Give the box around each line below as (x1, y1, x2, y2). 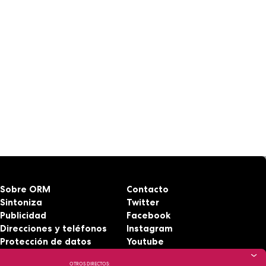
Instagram (126, 222, 173, 234)
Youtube (126, 235, 164, 247)
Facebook (126, 209, 170, 221)
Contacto (126, 183, 169, 195)
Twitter (126, 196, 159, 208)
